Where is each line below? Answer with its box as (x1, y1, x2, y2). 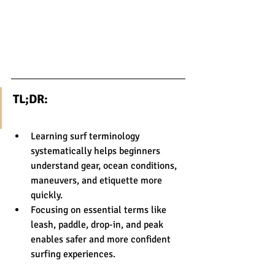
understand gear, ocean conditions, (31, 159, 179, 172)
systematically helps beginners (31, 144, 163, 157)
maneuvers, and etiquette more (31, 174, 165, 187)
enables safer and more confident (31, 233, 173, 246)
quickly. (31, 188, 63, 201)
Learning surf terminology (31, 130, 142, 142)
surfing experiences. (31, 247, 115, 260)
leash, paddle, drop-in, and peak (31, 218, 166, 231)
